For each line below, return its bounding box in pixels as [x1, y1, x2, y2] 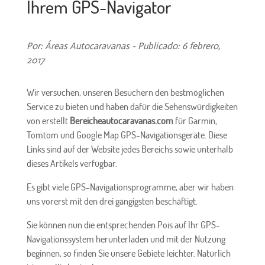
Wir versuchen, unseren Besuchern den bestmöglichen [26, 86, 224, 98]
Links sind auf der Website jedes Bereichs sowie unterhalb [26, 143, 233, 155]
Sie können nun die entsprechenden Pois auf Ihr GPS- [26, 218, 220, 231]
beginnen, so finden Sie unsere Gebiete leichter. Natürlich [26, 247, 231, 259]
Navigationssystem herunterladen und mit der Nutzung [26, 232, 225, 245]
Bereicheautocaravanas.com [69, 114, 173, 127]
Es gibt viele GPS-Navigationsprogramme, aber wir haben [26, 180, 234, 193]
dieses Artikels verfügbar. [26, 157, 117, 169]
